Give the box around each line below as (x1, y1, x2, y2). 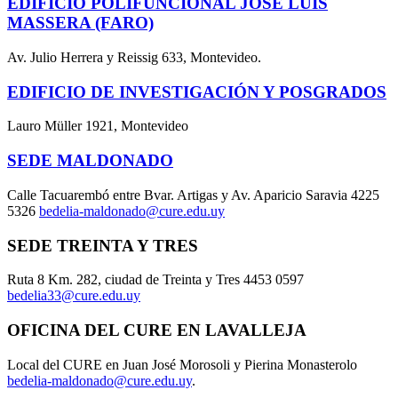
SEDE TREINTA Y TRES (7, 235, 198, 255)
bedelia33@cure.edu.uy (7, 288, 140, 304)
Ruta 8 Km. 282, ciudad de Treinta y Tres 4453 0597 (7, 272, 304, 288)
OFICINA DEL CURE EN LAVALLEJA (7, 320, 306, 339)
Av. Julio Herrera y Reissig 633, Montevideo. (7, 49, 261, 65)
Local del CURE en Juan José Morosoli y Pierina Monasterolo (7, 356, 357, 372)
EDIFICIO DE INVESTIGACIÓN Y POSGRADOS (7, 82, 386, 101)
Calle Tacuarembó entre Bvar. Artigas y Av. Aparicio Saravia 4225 (7, 187, 379, 203)
